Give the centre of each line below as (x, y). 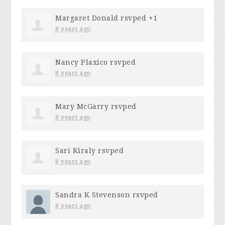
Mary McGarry (82, 107)
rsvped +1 (138, 18)
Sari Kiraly (76, 151)
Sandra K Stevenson (93, 195)
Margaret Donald (87, 18)
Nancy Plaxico (82, 63)
